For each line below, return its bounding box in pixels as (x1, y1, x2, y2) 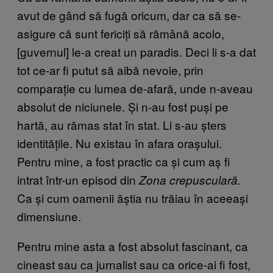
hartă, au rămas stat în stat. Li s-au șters (17, 116, 227, 133)
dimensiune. (17, 207, 81, 224)
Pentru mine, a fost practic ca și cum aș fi (17, 152, 230, 169)
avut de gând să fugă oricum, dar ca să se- (17, 6, 241, 23)
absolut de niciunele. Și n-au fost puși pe (17, 97, 229, 115)
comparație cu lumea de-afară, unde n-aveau (17, 79, 253, 96)
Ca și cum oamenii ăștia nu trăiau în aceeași (17, 189, 248, 206)
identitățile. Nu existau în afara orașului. (17, 134, 222, 151)
